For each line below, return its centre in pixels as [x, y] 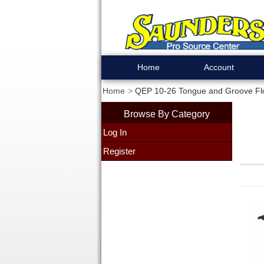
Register [119, 151]
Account [219, 67]
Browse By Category [166, 114]
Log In [115, 132]
